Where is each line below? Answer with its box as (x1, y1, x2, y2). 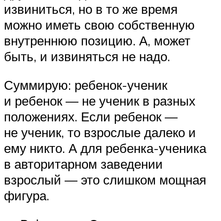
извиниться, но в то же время (4, 1, 178, 17)
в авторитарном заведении (4, 156, 163, 172)
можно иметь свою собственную (4, 17, 195, 33)
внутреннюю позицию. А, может (4, 33, 190, 49)
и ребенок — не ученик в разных (4, 93, 195, 109)
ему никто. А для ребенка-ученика (4, 140, 206, 156)
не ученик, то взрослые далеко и (4, 124, 196, 141)
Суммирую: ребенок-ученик (4, 77, 167, 93)
